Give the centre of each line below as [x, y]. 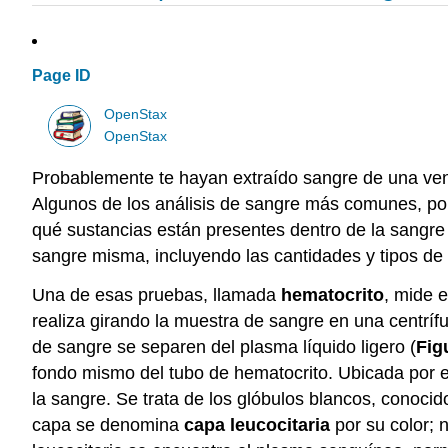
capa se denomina [108, 425]
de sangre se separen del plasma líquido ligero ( [224, 347]
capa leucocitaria [257, 425]
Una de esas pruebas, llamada [156, 295]
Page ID [61, 76]
